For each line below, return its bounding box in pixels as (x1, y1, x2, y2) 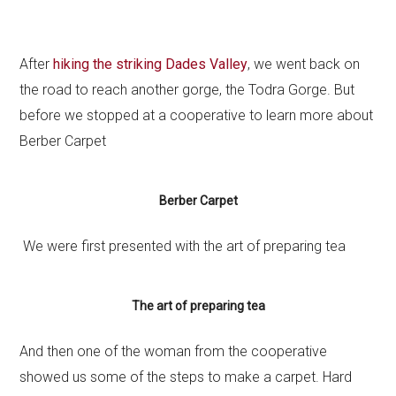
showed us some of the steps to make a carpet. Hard (19, 369, 353, 385)
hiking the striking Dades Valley (53, 56, 248, 72)
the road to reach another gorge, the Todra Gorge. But (19, 81, 355, 98)
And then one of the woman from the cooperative (19, 343, 328, 360)
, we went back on (247, 56, 361, 72)
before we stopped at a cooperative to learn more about (19, 107, 374, 124)
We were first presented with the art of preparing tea (23, 238, 346, 255)
